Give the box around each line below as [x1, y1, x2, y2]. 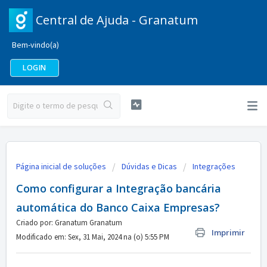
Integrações [193, 161, 235, 172]
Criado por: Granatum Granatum [16, 218, 122, 228]
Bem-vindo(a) [12, 39, 59, 50]
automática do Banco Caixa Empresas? [16, 200, 220, 215]
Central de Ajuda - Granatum [36, 12, 198, 28]
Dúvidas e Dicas [122, 161, 177, 172]
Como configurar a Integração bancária [16, 181, 221, 195]
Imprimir [212, 227, 245, 238]
